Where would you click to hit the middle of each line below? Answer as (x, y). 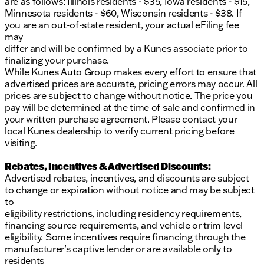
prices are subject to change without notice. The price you (129, 96)
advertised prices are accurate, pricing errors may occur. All (131, 84)
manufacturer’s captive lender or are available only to (118, 249)
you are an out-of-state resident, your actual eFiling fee (122, 25)
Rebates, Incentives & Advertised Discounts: (108, 166)
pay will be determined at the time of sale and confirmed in (130, 108)
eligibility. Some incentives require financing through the (125, 237)
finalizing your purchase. (57, 60)
